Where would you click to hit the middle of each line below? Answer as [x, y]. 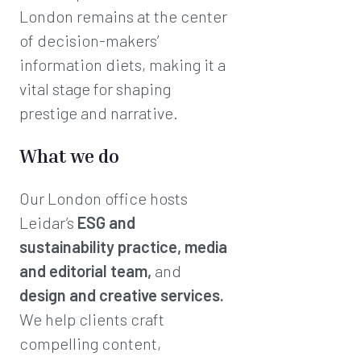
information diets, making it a [122, 64]
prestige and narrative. [99, 112]
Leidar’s [48, 222]
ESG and [106, 222]
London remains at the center [123, 16]
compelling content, [90, 343]
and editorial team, [87, 270]
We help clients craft [92, 319]
